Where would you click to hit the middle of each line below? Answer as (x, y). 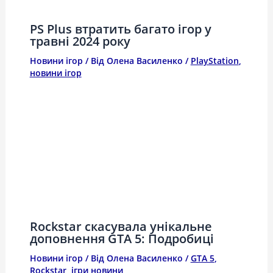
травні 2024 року (80, 41)
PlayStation (214, 60)
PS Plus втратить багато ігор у (120, 29)
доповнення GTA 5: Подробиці (122, 238)
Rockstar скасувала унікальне (121, 226)
